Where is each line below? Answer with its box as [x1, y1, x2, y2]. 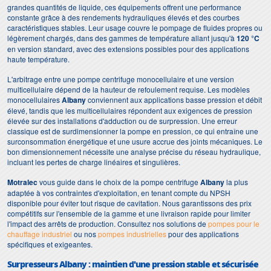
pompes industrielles [98, 229, 166, 239]
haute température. [7, 54, 70, 64]
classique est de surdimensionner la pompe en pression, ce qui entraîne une [7, 126, 258, 136]
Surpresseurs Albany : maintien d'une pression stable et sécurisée [7, 258, 258, 270]
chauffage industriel [7, 229, 72, 239]
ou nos [72, 229, 98, 239]
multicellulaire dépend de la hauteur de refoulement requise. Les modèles [7, 84, 250, 94]
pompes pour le [208, 218, 260, 229]
